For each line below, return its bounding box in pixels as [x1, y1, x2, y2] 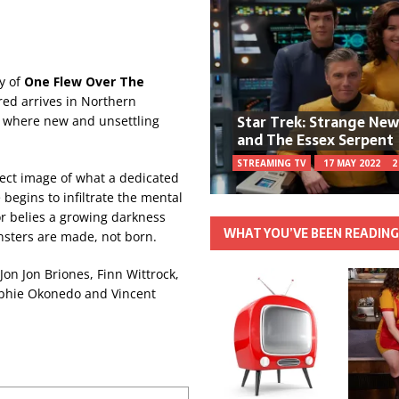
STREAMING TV [237, 156, 307, 169]
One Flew [24, 73, 82, 91]
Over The [85, 73, 144, 91]
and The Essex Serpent [237, 127, 395, 151]
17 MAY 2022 [323, 156, 381, 169]
